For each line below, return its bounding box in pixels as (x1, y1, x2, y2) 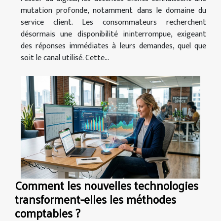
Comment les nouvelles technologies (15, 174, 198, 196)
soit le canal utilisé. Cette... (21, 51, 109, 65)
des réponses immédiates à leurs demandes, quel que (21, 39, 206, 53)
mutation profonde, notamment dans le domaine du (21, 3, 206, 17)
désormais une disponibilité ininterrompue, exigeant (21, 27, 206, 41)
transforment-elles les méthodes (15, 188, 176, 210)
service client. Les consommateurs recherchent (21, 15, 206, 29)
